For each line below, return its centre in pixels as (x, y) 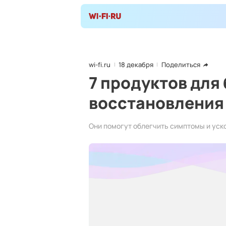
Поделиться (181, 65)
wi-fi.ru (100, 65)
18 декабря (136, 65)
